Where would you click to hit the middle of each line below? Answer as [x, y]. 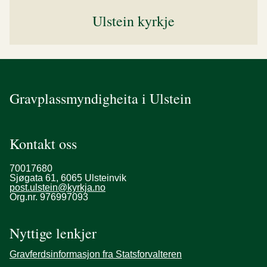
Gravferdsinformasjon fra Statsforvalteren [96, 254]
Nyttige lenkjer [53, 233]
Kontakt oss [43, 144]
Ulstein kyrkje [133, 21]
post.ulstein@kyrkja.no [58, 187]
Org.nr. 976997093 [49, 197]
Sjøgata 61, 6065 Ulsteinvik [68, 178]
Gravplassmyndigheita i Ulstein [100, 98]
